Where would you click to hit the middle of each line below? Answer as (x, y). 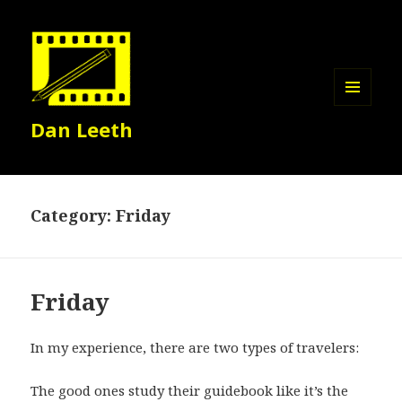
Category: (74, 216)
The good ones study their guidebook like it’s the (190, 391)
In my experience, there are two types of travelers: (197, 348)
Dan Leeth (82, 130)
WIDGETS (360, 143)
